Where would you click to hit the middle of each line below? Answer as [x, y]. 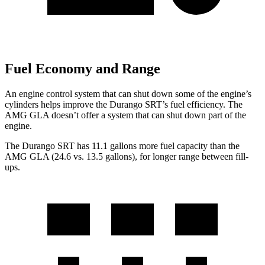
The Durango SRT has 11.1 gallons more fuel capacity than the [122, 146]
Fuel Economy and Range [83, 69]
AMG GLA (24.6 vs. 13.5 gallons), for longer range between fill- [127, 156]
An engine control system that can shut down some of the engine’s [128, 93]
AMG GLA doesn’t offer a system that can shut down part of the [125, 115]
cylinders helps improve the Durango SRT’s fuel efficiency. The [124, 104]
